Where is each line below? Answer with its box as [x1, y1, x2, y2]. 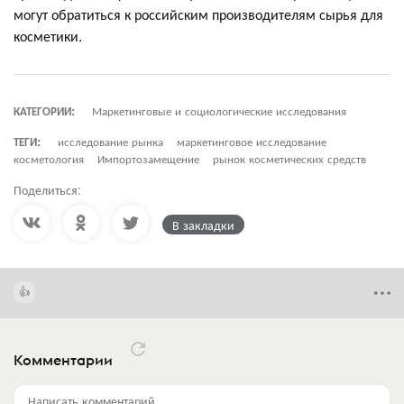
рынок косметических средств [213, 149, 366, 167]
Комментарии [14, 351, 116, 370]
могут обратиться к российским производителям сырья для [14, 3, 383, 24]
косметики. [14, 24, 82, 46]
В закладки [172, 215, 234, 234]
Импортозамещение [97, 149, 199, 167]
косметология [14, 149, 84, 167]
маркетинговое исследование [177, 132, 326, 150]
